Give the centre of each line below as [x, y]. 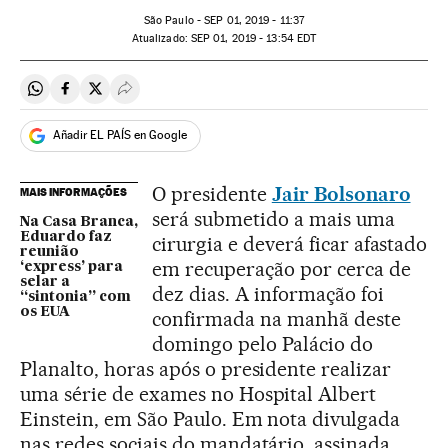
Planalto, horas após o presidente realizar [206, 368]
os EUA [45, 311]
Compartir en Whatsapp [116, 97]
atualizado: [163, 38]
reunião [49, 251]
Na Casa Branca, [79, 221]
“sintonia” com [75, 296]
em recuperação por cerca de [281, 268]
